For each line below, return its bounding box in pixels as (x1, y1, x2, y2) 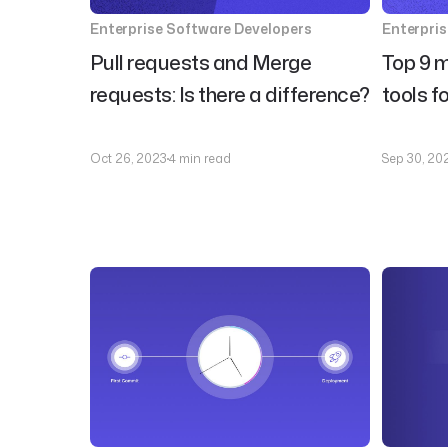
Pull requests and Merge (89, 48, 312, 76)
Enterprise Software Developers (89, 19, 312, 38)
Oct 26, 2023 (89, 150, 167, 167)
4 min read (168, 150, 231, 167)
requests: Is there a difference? (89, 80, 370, 108)
